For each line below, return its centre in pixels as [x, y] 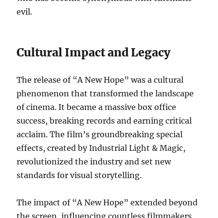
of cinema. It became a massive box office [97, 107]
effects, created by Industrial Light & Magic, [101, 148]
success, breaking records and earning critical [104, 120]
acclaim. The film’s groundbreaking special [100, 134]
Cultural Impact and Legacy [94, 52]
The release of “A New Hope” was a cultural [100, 80]
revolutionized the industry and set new [94, 161]
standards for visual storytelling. [79, 175]
